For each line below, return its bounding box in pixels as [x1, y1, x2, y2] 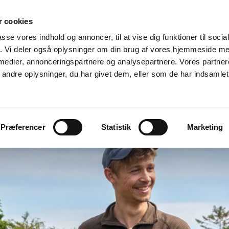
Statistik [101, 122, 131, 131]
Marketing [187, 122, 223, 131]
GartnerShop [116, 90, 172, 103]
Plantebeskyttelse [25, 90, 103, 103]
